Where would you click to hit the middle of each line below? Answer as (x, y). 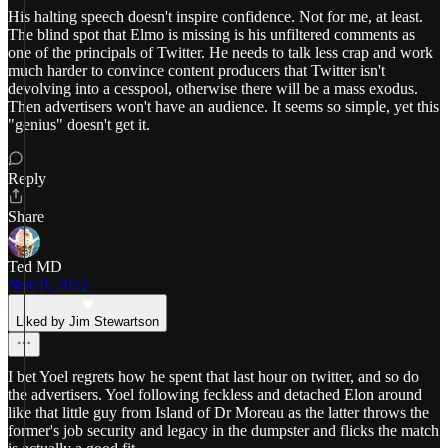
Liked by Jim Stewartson (87, 321)
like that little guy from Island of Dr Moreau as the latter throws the (218, 412)
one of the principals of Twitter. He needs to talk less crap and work (220, 52)
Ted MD (35, 266)
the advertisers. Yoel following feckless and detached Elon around (215, 394)
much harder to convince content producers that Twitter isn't (196, 70)
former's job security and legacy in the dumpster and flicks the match (223, 430)
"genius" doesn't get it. (79, 124)
